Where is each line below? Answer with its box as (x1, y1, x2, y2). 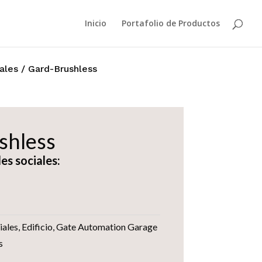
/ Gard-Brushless (18, 63, 97, 74)
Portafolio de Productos (122, 18, 220, 29)
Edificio (21, 220, 53, 232)
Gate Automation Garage (56, 220, 157, 232)
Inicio (85, 18, 106, 29)
